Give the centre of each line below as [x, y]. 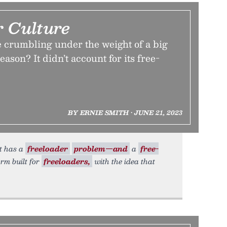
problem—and [101, 148]
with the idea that [124, 161]
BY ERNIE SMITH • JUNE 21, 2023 [125, 112]
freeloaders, [67, 161]
